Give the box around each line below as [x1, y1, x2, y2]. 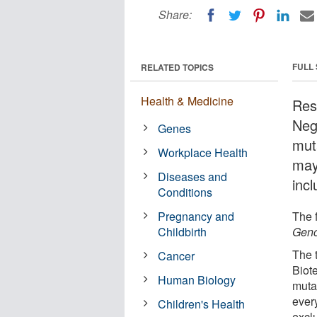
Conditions [158, 183, 213, 200]
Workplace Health [158, 144, 248, 161]
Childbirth [158, 223, 207, 240]
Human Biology [158, 271, 236, 288]
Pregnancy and [158, 207, 235, 224]
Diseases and [158, 168, 228, 185]
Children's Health [158, 295, 246, 312]
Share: [158, 6, 192, 23]
